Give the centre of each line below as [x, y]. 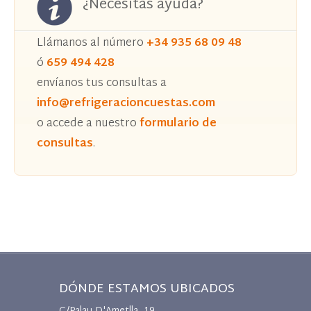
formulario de [178, 124]
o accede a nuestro [88, 124]
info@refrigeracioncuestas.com [126, 103]
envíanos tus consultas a [102, 83]
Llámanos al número [92, 43]
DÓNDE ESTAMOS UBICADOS [146, 289]
